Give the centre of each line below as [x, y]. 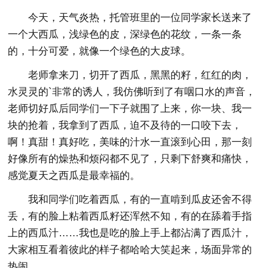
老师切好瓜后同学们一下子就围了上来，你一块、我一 [130, 108]
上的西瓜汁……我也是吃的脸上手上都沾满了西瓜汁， [130, 233]
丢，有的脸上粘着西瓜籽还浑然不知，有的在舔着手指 [130, 216]
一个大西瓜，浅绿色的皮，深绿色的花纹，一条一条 [125, 34]
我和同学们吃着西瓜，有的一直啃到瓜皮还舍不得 [140, 199]
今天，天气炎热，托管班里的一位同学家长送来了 [140, 17]
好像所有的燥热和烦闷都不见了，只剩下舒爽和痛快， [130, 159]
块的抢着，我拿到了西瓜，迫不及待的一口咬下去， [125, 125]
